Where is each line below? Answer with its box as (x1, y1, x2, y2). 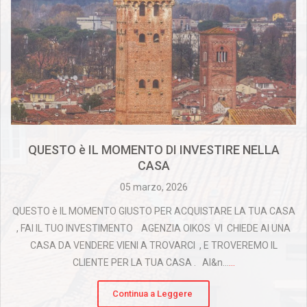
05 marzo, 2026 (119, 182, 188, 193)
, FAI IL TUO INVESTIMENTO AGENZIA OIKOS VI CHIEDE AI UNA (16, 223, 291, 234)
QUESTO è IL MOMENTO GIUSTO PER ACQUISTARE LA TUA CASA (12, 206, 295, 217)
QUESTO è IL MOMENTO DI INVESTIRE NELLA (27, 143, 280, 158)
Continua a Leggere (112, 288, 193, 299)
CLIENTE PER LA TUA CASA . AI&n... (72, 257, 229, 269)
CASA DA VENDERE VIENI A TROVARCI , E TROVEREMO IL (29, 240, 278, 251)
